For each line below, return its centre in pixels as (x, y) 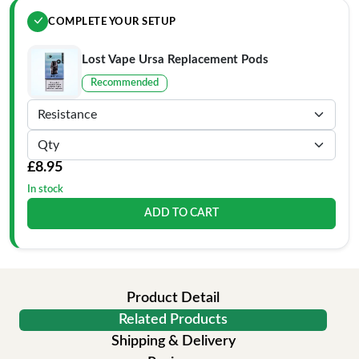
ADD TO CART (182, 213)
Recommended (125, 83)
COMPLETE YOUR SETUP (112, 22)
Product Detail (173, 298)
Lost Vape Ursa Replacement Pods (175, 59)
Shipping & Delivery (173, 341)
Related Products (173, 320)
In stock (45, 190)
